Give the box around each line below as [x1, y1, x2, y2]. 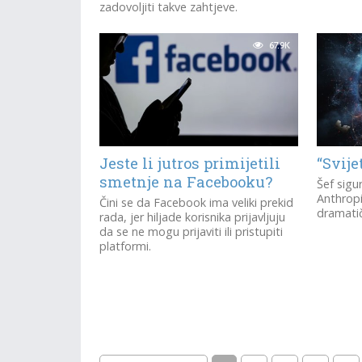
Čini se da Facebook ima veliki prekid [99, 195, 294, 210]
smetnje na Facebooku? [99, 172, 273, 192]
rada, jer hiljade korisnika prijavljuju [99, 209, 286, 225]
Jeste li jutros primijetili [99, 154, 281, 173]
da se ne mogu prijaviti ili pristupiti [99, 224, 284, 239]
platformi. [99, 238, 152, 254]
